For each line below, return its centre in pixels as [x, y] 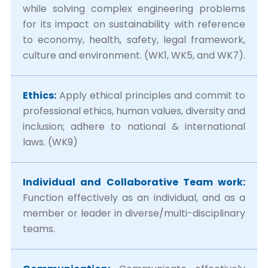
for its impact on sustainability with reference [134, 24]
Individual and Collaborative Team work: [134, 182]
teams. [39, 229]
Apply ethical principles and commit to [151, 95]
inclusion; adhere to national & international [134, 127]
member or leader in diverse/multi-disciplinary [134, 213]
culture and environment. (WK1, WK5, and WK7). [134, 55]
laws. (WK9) [50, 142]
